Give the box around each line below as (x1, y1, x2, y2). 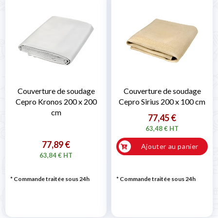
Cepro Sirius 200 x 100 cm (119, 97, 205, 107)
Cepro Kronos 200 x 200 (15, 97, 97, 107)
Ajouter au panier (141, 142, 199, 151)
